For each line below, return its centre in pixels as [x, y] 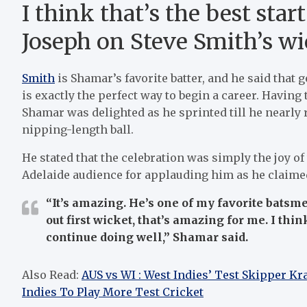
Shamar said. [209, 237]
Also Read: [52, 274]
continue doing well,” [108, 237]
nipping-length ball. [78, 129]
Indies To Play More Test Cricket [113, 292]
